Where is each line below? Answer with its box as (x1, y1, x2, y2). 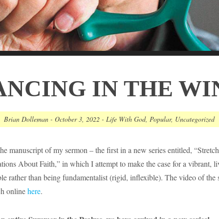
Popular (150, 114, 172, 124)
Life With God (106, 114, 146, 124)
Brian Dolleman (4, 114, 49, 124)
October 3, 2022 (55, 114, 100, 124)
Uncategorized (175, 114, 215, 124)
